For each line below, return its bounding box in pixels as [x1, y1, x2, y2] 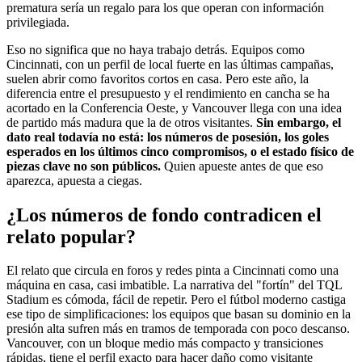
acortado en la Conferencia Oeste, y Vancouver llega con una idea [6, 100, 342, 115]
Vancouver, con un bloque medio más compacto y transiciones [6, 336, 323, 351]
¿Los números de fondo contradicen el [6, 204, 322, 225]
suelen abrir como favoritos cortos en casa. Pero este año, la [6, 71, 309, 86]
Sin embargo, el [256, 115, 341, 129]
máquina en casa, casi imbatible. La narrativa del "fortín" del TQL [6, 278, 342, 293]
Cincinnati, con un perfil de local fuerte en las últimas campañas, [6, 57, 334, 71]
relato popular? [6, 225, 136, 247]
